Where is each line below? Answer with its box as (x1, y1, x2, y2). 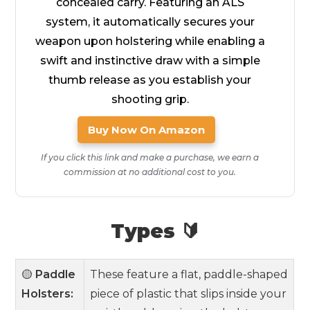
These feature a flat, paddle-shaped (90, 268, 289, 281)
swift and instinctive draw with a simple (39, 54, 260, 67)
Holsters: (21, 287, 74, 300)
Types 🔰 (110, 219, 200, 243)
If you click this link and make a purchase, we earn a (41, 152, 259, 163)
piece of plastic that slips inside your (90, 287, 287, 300)
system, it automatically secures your (45, 15, 255, 28)
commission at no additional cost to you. (64, 167, 236, 177)
